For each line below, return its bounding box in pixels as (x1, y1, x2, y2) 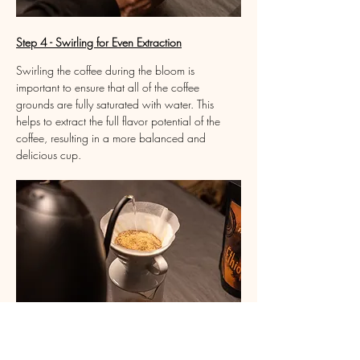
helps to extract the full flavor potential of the (16, 112, 223, 129)
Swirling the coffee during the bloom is (16, 62, 198, 78)
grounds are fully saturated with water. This (16, 96, 217, 112)
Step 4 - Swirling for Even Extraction (16, 34, 182, 50)
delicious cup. (16, 146, 81, 162)
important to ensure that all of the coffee (16, 79, 202, 95)
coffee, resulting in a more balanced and (16, 129, 209, 145)
